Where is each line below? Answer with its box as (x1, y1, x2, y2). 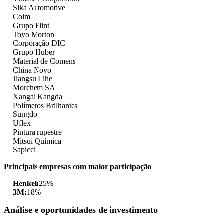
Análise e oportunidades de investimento (4, 205, 160, 215)
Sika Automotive (13, 3, 65, 12)
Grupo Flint (13, 21, 49, 30)
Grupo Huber (13, 48, 55, 57)
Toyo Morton (13, 30, 54, 39)
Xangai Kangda (13, 92, 62, 101)
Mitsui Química (13, 137, 61, 146)
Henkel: (13, 179, 39, 188)
